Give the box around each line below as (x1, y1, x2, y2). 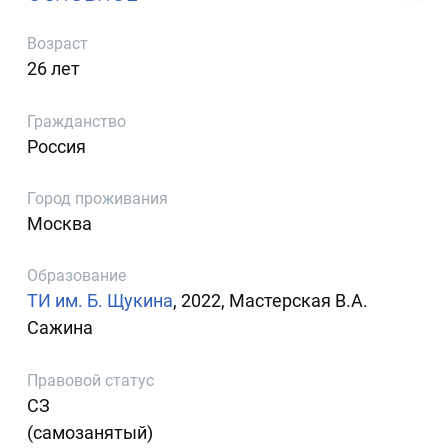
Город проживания (27, 188, 169, 208)
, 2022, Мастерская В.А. (173, 290, 369, 312)
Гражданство (27, 111, 127, 131)
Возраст (27, 34, 89, 54)
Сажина (27, 317, 94, 339)
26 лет (27, 58, 81, 80)
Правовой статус (27, 370, 155, 390)
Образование (27, 266, 127, 286)
